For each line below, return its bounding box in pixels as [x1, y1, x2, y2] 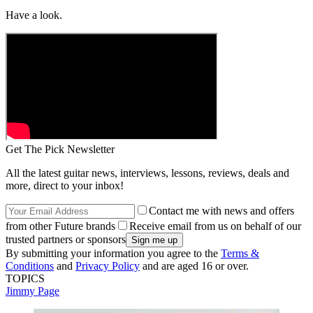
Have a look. [6, 9, 62, 22]
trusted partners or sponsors [6, 233, 126, 246]
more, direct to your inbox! [6, 180, 124, 192]
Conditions [6, 260, 54, 272]
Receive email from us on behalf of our [129, 220, 301, 233]
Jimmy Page [6, 285, 59, 298]
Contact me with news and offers [149, 205, 294, 217]
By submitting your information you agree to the [6, 247, 221, 260]
